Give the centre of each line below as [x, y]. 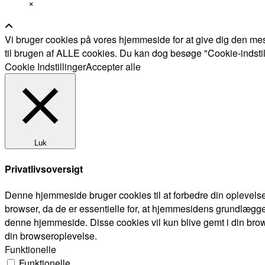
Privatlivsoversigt [44, 169]
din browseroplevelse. [51, 235]
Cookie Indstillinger [45, 67]
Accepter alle [113, 67]
